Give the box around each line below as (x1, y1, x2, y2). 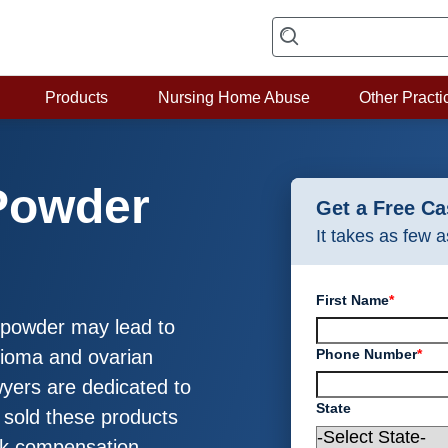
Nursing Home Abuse (157, 89, 310, 106)
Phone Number (316, 345, 418, 362)
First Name (316, 292, 390, 308)
